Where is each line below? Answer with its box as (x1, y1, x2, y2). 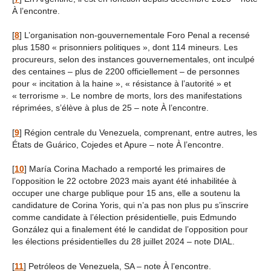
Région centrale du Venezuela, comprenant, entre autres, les (24, 128, 257, 137)
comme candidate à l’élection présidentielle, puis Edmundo (12, 213, 237, 223)
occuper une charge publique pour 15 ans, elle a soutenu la (12, 189, 240, 198)
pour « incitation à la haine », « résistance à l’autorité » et (12, 79, 231, 89)
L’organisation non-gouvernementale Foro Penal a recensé (24, 31, 250, 41)
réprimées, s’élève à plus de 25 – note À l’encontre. (12, 103, 209, 113)
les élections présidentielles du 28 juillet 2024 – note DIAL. (12, 237, 235, 247)
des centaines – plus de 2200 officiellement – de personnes (12, 67, 240, 77)
